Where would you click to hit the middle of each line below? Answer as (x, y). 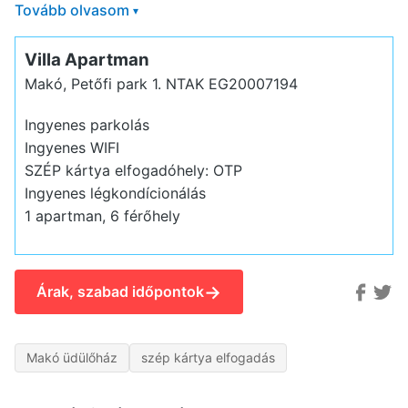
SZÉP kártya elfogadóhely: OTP (133, 170)
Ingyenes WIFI (71, 147)
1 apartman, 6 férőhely (102, 215)
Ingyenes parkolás (87, 124)
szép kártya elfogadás (208, 358)
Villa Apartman (87, 59)
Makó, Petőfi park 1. (95, 83)
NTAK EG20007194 (231, 83)
